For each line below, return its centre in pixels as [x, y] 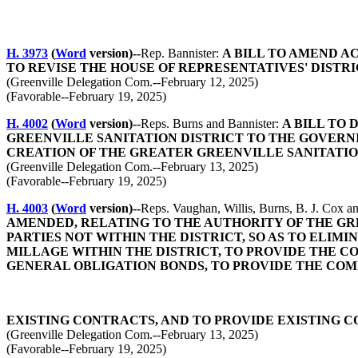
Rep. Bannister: [181, 53]
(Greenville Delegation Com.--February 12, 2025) [132, 82]
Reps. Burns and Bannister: [211, 123]
